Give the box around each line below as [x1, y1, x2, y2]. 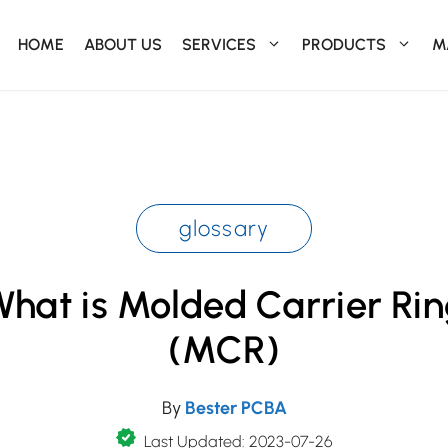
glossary [178, 215, 270, 242]
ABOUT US [84, 35, 162, 54]
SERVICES [182, 35, 256, 54]
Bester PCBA [184, 397, 287, 419]
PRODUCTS [302, 35, 386, 54]
